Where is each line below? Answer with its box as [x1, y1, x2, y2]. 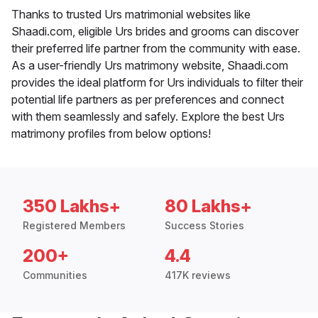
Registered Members [23, 219, 126, 232]
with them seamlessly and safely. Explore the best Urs [11, 109, 285, 124]
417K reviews [165, 269, 231, 282]
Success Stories [165, 219, 244, 232]
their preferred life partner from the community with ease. [11, 41, 300, 56]
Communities [23, 269, 87, 282]
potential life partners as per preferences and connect [11, 92, 284, 107]
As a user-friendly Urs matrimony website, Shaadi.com [11, 58, 288, 73]
